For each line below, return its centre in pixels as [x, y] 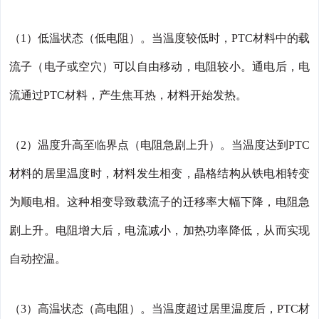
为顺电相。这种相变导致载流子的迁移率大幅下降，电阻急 [159, 202]
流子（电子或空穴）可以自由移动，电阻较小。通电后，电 [159, 67]
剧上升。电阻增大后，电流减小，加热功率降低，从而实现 [159, 231]
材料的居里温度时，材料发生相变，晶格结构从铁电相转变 [159, 174]
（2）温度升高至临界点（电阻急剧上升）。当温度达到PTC [159, 145]
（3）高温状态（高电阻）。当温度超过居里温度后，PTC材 [159, 309]
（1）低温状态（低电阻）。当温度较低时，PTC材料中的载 [159, 38]
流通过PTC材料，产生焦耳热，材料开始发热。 [128, 95]
